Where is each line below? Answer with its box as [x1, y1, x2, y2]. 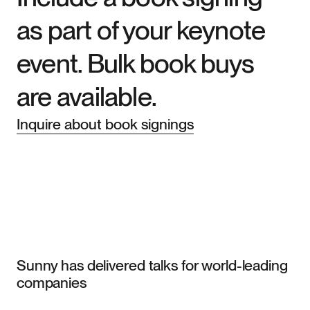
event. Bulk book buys [16, 46, 254, 79]
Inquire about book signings [16, 115, 194, 134]
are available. [16, 80, 157, 112]
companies [16, 273, 86, 292]
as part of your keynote [16, 14, 266, 46]
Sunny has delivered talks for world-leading [16, 255, 288, 274]
